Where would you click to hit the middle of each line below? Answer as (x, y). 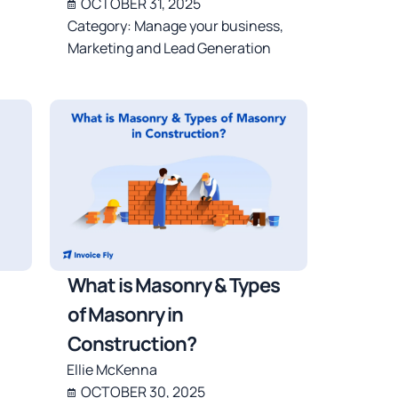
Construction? (132, 344)
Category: (101, 26)
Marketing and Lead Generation (170, 48)
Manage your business (207, 26)
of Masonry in (126, 315)
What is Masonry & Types (174, 286)
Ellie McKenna (112, 370)
